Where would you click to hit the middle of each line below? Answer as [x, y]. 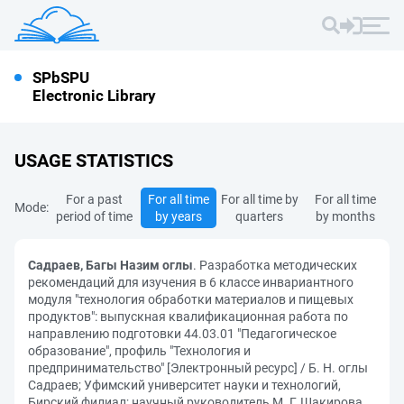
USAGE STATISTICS [94, 161]
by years [178, 216]
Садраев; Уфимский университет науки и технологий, [184, 385]
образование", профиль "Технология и [139, 351]
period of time [95, 216]
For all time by [259, 199]
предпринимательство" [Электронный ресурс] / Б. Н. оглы [198, 368]
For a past [95, 199]
